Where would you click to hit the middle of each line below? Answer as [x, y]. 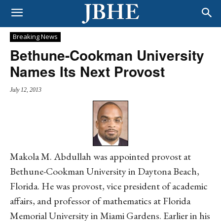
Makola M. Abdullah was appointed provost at [100, 157]
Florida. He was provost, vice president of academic [109, 186]
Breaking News [35, 37]
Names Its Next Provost [87, 71]
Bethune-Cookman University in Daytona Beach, [105, 171]
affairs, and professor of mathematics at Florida [100, 201]
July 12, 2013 [26, 90]
